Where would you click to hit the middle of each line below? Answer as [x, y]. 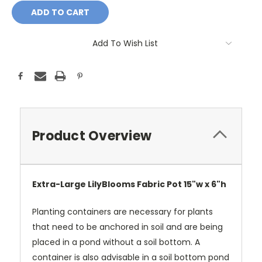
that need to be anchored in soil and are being [127, 227]
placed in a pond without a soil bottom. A [116, 242]
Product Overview [92, 136]
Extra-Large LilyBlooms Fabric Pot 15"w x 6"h [129, 185]
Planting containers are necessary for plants [123, 212]
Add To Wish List [125, 44]
